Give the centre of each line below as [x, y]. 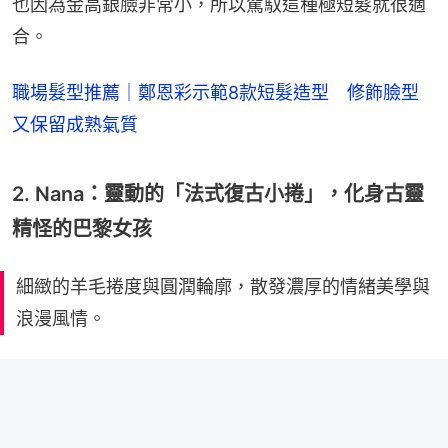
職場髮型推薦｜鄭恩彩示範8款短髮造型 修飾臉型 [215, 92]
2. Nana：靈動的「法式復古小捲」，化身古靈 [218, 193]
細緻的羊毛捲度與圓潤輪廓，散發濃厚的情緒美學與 [223, 286]
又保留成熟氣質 [75, 124]
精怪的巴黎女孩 [82, 228]
